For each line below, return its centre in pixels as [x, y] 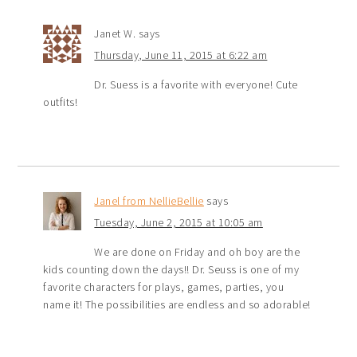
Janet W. [115, 34]
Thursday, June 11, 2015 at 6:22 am [181, 55]
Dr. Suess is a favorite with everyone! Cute [196, 85]
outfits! [61, 102]
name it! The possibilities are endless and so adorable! [177, 305]
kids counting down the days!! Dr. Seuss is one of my [171, 270]
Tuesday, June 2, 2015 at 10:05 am [178, 223]
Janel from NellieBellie [149, 201]
